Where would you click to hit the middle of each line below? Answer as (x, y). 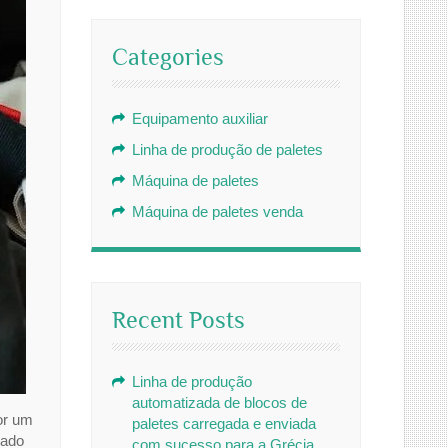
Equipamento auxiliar (200, 118)
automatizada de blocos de (219, 402)
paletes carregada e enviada (224, 423)
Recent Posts (178, 319)
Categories (168, 56)
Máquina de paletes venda (217, 211)
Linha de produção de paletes (227, 149)
